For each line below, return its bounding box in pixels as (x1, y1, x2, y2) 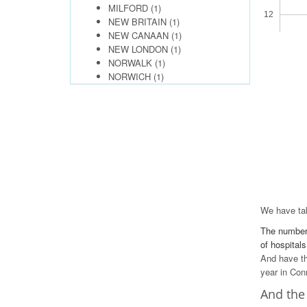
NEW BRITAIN (108, 15, 167, 28)
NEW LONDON (108, 42, 168, 56)
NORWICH (108, 70, 151, 83)
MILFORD (108, 1, 148, 14)
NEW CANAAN (108, 29, 169, 42)
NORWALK (108, 56, 152, 69)
